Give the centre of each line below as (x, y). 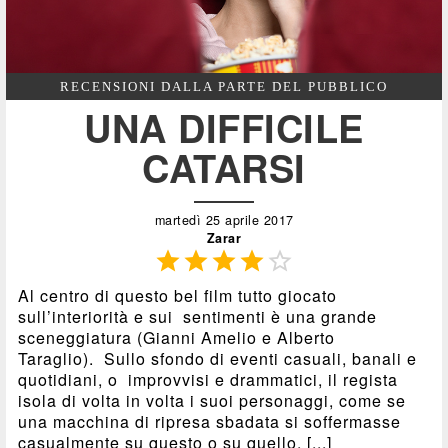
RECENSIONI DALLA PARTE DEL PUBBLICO (224, 87)
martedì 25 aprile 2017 (224, 220)
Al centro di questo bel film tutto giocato (178, 296)
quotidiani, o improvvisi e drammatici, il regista (208, 380)
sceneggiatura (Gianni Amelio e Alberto (177, 338)
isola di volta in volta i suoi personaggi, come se (212, 401)
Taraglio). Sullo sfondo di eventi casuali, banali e (218, 359)
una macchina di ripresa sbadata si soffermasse (210, 422)
